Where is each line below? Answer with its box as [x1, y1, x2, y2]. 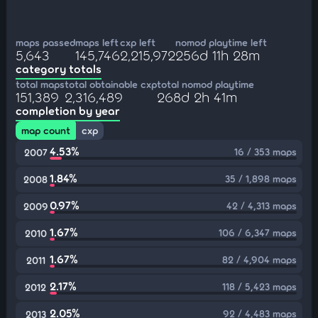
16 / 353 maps [234, 146, 297, 158]
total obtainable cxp [65, 78, 157, 90]
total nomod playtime [157, 78, 254, 90]
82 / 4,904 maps [222, 253, 297, 265]
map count [21, 124, 70, 136]
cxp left [120, 36, 155, 48]
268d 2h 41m [157, 88, 237, 105]
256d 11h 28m [175, 46, 260, 63]
